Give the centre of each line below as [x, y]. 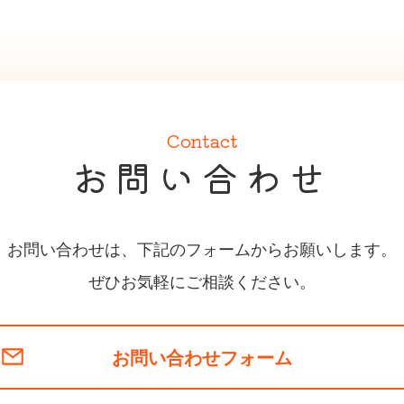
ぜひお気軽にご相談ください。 [202, 280]
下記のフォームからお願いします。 [267, 248]
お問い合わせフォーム [202, 356]
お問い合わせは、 [72, 248]
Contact [202, 140]
